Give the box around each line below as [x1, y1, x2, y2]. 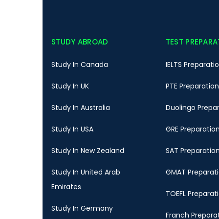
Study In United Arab [51, 167, 120, 177]
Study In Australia [51, 103, 110, 113]
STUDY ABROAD [51, 37, 109, 47]
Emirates [51, 182, 81, 192]
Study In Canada [51, 60, 108, 70]
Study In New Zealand [51, 146, 124, 156]
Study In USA [51, 124, 93, 134]
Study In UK [51, 81, 89, 91]
